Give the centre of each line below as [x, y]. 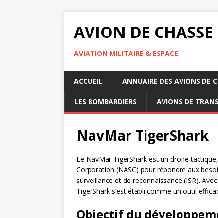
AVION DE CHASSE [144, 32]
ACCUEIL [88, 81]
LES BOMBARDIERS [106, 101]
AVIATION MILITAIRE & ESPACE [126, 53]
